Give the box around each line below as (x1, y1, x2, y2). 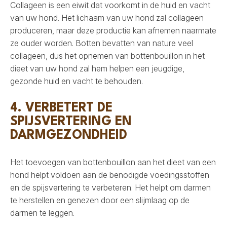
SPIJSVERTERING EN (10, 116, 132, 129)
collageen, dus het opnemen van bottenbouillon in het (10, 51, 205, 61)
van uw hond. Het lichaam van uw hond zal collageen (10, 13, 204, 23)
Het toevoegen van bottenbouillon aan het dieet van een (10, 157, 216, 168)
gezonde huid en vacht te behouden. (10, 76, 143, 87)
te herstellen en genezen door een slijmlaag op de (10, 195, 190, 206)
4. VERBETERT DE (10, 102, 112, 115)
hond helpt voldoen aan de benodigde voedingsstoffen (10, 170, 209, 180)
